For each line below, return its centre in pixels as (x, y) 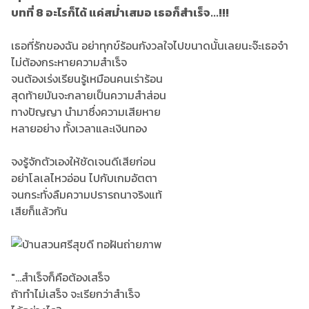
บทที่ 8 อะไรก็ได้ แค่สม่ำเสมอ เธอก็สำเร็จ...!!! (120, 12)
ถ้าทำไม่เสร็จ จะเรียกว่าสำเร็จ (76, 294)
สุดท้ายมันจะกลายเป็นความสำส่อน (89, 95)
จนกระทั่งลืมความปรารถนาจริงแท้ (87, 195)
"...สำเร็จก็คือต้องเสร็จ (60, 277)
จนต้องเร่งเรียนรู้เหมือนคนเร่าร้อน (87, 79)
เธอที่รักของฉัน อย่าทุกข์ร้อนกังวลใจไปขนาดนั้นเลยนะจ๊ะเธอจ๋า (150, 46)
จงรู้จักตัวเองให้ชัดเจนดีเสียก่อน (83, 161)
